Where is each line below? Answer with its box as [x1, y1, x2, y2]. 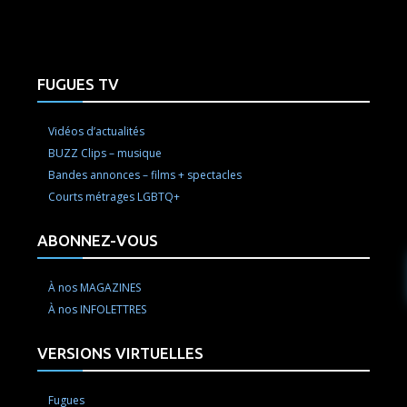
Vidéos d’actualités [48, 124, 145, 140]
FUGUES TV [37, 75, 120, 94]
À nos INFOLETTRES [48, 302, 147, 318]
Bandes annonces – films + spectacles [48, 167, 243, 184]
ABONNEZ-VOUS [37, 232, 159, 250]
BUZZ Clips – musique [48, 145, 163, 162]
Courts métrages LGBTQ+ [48, 189, 181, 205]
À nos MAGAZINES [48, 280, 142, 296]
